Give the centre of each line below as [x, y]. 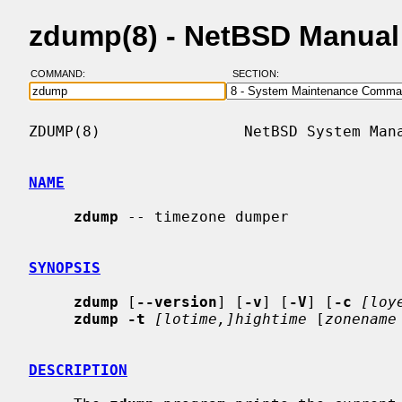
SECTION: [259, 74]
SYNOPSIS [65, 267]
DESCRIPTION [78, 370]
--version [177, 301]
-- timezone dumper [204, 216]
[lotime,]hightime [231, 319]
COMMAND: [63, 74]
